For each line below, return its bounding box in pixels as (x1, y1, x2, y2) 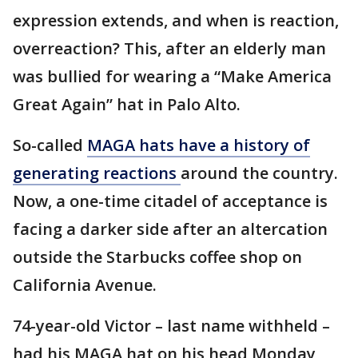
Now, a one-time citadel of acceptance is (13, 190, 328, 212)
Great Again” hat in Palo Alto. (13, 93, 241, 115)
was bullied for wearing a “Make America (13, 66, 332, 87)
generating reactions (13, 162, 181, 184)
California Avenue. (13, 274, 157, 296)
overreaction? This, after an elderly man (13, 38, 326, 59)
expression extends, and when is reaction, (13, 10, 339, 31)
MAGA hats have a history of (87, 134, 310, 156)
